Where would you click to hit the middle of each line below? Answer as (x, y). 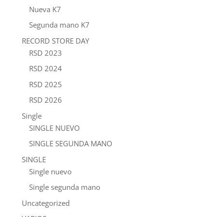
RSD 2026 (45, 100)
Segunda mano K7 (59, 25)
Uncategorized (46, 203)
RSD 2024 (45, 69)
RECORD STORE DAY (55, 40)
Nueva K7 (45, 9)
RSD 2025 (45, 84)
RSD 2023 (45, 53)
